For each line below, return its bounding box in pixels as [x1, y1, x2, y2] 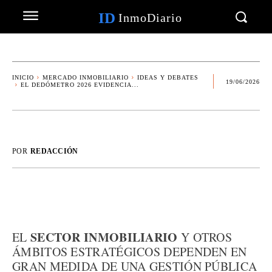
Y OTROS [177, 229, 233, 245]
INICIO [12, 74, 34, 81]
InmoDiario [118, 11, 182, 24]
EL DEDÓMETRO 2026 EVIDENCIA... [21, 81, 139, 88]
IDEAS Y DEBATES [137, 74, 199, 81]
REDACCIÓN [30, 147, 78, 155]
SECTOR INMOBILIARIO [30, 228, 178, 246]
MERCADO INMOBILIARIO [42, 74, 129, 81]
